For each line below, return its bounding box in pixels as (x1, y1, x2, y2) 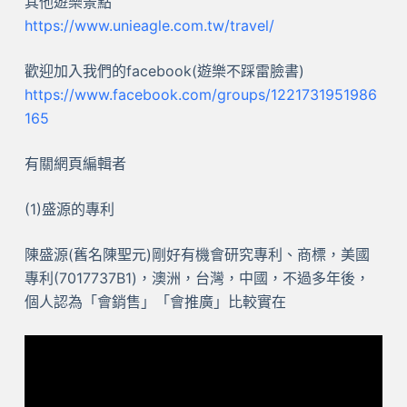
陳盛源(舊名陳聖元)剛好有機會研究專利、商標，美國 (24, 245, 370, 264)
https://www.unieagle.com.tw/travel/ (24, 16, 274, 35)
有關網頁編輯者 (24, 154, 126, 174)
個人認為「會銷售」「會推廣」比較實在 (24, 293, 286, 312)
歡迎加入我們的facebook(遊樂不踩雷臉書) (24, 62, 304, 81)
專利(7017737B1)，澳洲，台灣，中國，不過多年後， (24, 269, 370, 288)
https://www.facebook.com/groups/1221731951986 (24, 85, 377, 104)
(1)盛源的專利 (24, 200, 114, 219)
